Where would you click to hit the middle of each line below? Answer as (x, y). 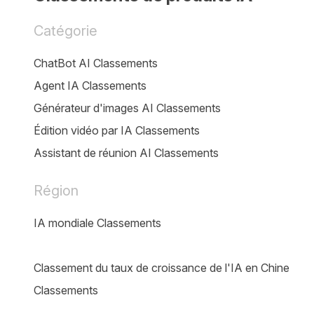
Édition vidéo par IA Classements (117, 130)
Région (56, 191)
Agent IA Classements (90, 86)
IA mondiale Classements (97, 223)
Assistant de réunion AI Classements (126, 153)
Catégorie (66, 31)
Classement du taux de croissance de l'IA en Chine (162, 268)
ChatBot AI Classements (96, 63)
